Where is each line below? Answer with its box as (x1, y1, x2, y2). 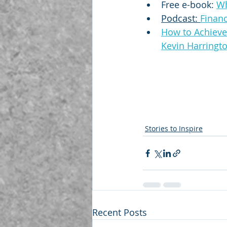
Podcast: (161, 12, 200, 25)
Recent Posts (92, 206, 147, 219)
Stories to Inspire (145, 124, 203, 134)
